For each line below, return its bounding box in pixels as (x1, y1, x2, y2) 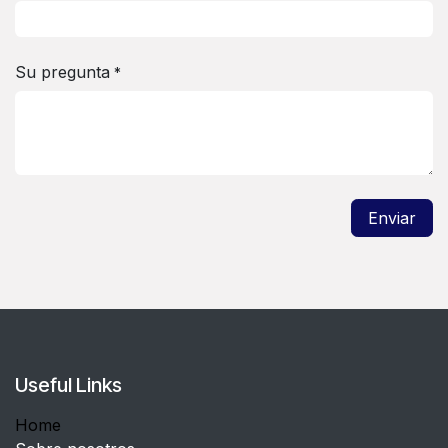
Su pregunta (15, 62, 110, 83)
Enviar (368, 208, 416, 229)
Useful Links (15, 373, 122, 398)
